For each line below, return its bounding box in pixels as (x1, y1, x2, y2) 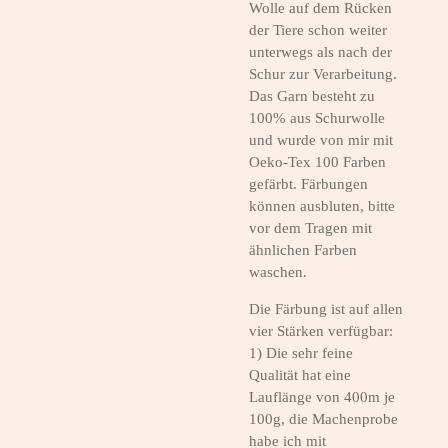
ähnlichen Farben (249, 242, 357, 259)
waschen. (249, 264, 307, 281)
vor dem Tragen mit (249, 220, 372, 237)
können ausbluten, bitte (249, 198, 395, 215)
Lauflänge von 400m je (249, 389, 395, 406)
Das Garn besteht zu (249, 88, 375, 105)
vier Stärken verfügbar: (249, 323, 393, 340)
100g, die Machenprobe (249, 411, 398, 428)
